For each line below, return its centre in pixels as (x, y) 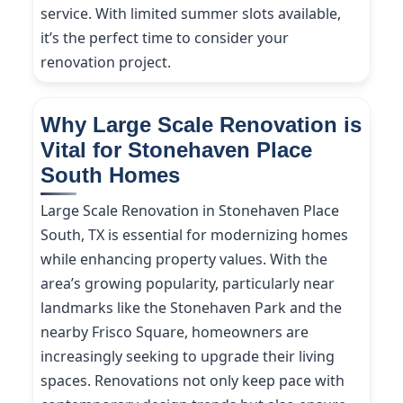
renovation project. (106, 62)
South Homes (110, 175)
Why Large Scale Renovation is (201, 125)
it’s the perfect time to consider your (165, 38)
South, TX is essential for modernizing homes (194, 235)
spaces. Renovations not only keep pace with (193, 381)
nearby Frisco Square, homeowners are (175, 332)
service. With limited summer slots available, (191, 13)
